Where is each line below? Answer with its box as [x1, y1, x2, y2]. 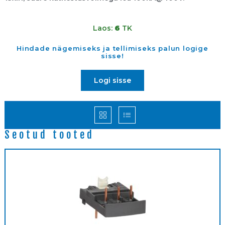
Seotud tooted [4, 129, 95, 142]
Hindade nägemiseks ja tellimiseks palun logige [17, 44, 208, 53]
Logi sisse [94, 76, 131, 85]
